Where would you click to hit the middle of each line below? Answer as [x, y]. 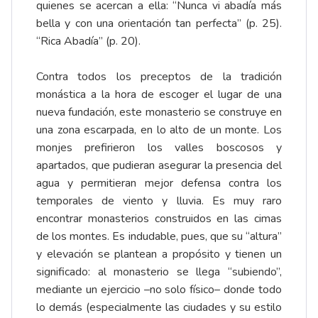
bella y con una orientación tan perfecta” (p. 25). [159, 24]
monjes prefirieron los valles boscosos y [159, 148]
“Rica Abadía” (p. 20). [88, 42]
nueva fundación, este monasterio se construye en [159, 113]
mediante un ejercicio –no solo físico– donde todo [159, 290]
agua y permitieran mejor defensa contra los [159, 183]
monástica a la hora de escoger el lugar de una [159, 95]
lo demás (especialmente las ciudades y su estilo [159, 308]
